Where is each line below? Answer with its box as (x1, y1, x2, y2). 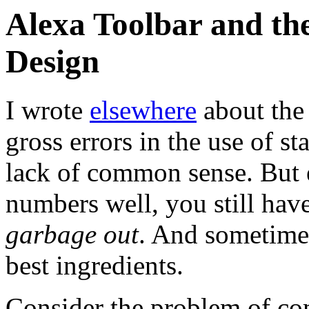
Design (6, 43, 99, 79)
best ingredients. (6, 250, 183, 281)
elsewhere (90, 95, 197, 126)
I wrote (6, 95, 90, 126)
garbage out (6, 219, 139, 250)
